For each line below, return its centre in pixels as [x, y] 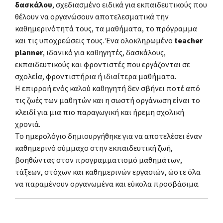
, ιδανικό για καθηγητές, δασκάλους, [104, 53]
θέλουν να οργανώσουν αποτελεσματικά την [92, 17]
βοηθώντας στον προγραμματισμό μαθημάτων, [99, 160]
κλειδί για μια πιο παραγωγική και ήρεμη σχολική [100, 112]
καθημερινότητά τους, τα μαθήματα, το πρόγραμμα [106, 29]
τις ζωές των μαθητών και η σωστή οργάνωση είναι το [108, 100]
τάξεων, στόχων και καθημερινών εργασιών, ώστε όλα [108, 172]
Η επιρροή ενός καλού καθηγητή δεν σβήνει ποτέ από [108, 88]
